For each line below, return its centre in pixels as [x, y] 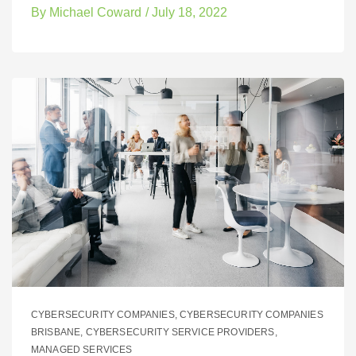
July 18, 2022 [190, 12]
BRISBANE [56, 333]
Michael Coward [94, 12]
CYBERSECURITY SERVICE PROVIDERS [180, 333]
